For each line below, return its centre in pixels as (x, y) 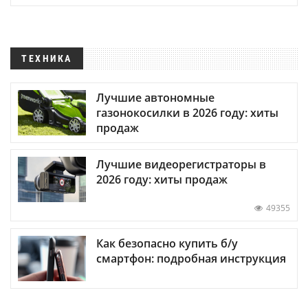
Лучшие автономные (155, 98)
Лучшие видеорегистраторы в (181, 165)
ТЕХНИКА (47, 58)
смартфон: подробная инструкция (191, 258)
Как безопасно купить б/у (167, 243)
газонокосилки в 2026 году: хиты (187, 113)
